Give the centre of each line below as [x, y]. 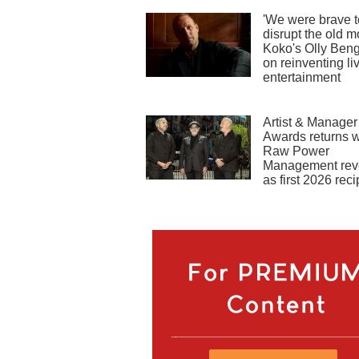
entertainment [302, 78]
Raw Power [296, 151]
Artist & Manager [310, 123]
